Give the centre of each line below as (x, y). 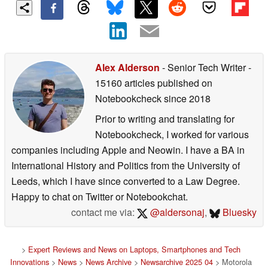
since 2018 (186, 99)
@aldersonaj (176, 212)
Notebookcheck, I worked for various (172, 135)
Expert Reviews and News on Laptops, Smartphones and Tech (134, 249)
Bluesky (238, 212)
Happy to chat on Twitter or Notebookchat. (100, 197)
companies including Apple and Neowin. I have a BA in (128, 150)
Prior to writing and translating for (165, 119)
